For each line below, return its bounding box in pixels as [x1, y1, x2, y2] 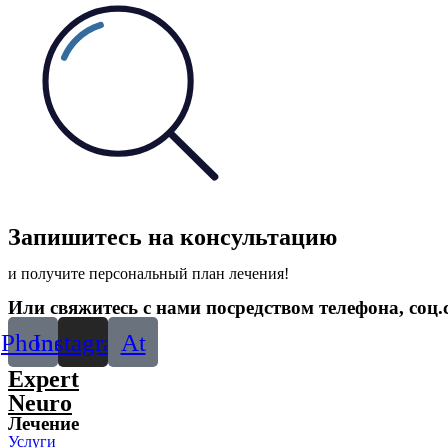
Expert [8, 366, 79, 392]
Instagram [33, 328, 133, 356]
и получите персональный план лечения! [8, 265, 289, 282]
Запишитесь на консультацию [8, 224, 337, 250]
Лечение [8, 413, 79, 434]
